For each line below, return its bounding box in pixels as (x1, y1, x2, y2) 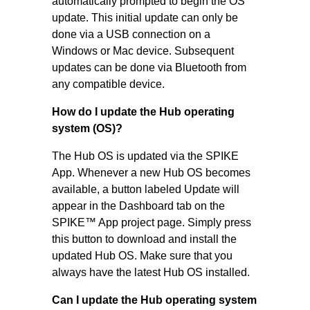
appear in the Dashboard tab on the (51, 200, 225, 212)
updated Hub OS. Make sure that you (51, 250, 232, 262)
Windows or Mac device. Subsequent (51, 45, 234, 57)
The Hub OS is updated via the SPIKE (51, 150, 239, 162)
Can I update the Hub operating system (51, 294, 257, 306)
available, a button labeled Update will (51, 183, 239, 195)
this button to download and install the (51, 233, 237, 245)
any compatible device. (51, 78, 165, 90)
